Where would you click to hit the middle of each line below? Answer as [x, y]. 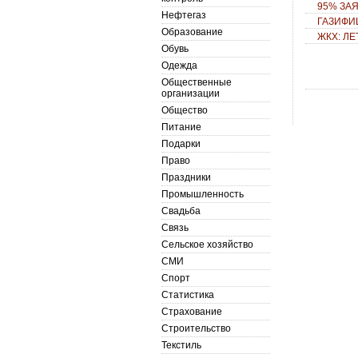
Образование [192, 32]
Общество [185, 110]
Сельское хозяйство [207, 245]
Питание [181, 127]
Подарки [181, 144]
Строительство [196, 328]
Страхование [192, 312]
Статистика [188, 295]
